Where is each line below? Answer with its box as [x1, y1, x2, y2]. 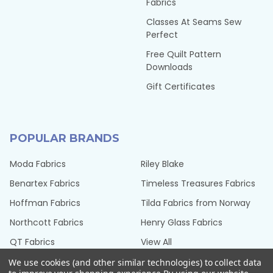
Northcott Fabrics [10, 216, 83, 229]
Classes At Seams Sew [146, 16, 241, 29]
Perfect [146, 29, 178, 41]
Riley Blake [141, 158, 184, 171]
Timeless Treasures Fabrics [141, 177, 255, 190]
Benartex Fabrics [10, 177, 80, 190]
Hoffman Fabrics [10, 197, 80, 210]
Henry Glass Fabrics [141, 216, 222, 229]
